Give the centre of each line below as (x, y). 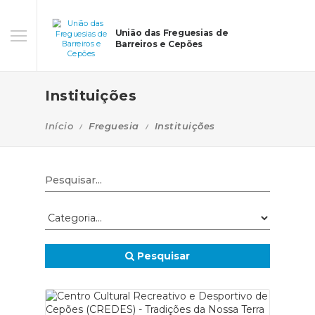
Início (59, 126)
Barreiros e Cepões (159, 45)
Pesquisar (162, 256)
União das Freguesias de (172, 33)
